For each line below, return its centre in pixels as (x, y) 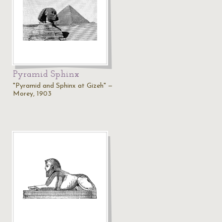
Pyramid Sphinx (46, 75)
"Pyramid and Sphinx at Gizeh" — (63, 86)
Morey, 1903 (32, 94)
